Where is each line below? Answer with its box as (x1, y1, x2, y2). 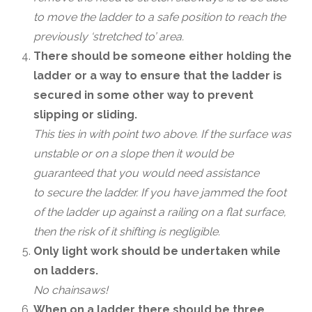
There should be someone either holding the (33, 49, 292, 63)
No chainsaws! (33, 283, 108, 297)
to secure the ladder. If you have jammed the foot (33, 186, 286, 199)
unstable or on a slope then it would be (33, 147, 233, 160)
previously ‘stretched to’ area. (33, 30, 184, 43)
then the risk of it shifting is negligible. (33, 225, 223, 238)
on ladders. (33, 264, 98, 277)
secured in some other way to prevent (33, 88, 253, 102)
